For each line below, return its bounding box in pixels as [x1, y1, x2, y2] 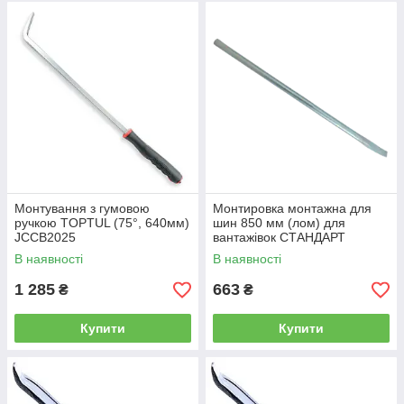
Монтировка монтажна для [213, 201, 372, 216]
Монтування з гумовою [14, 201, 150, 216]
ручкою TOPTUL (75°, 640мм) [14, 216, 189, 230]
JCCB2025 [14, 230, 76, 244]
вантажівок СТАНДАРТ [213, 230, 345, 244]
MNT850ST [213, 244, 279, 259]
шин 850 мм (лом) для [213, 216, 345, 230]
